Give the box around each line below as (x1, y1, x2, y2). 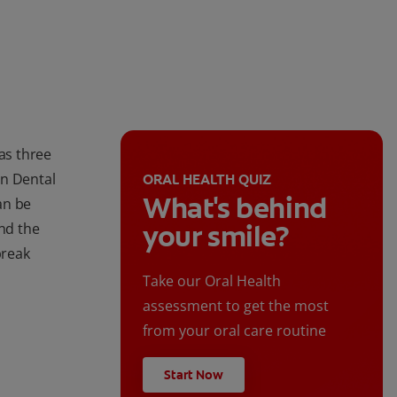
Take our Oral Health (143, 271, 281, 292)
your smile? (143, 218, 290, 256)
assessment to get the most (143, 296, 329, 316)
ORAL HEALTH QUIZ (143, 170, 271, 190)
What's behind (143, 190, 327, 228)
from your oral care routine (143, 321, 326, 341)
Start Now (164, 367, 223, 384)
